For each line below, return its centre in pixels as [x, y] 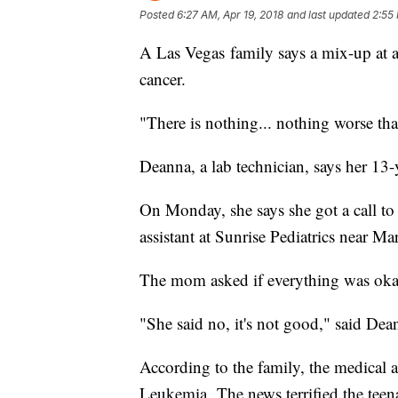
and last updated [328, 15]
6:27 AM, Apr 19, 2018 [230, 15]
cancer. [163, 79]
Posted [158, 15]
